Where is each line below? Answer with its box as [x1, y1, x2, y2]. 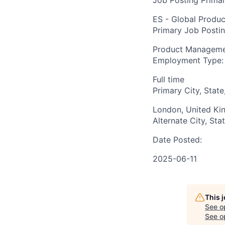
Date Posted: [153, 135, 202, 145]
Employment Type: [153, 55, 223, 65]
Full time [153, 74, 184, 84]
